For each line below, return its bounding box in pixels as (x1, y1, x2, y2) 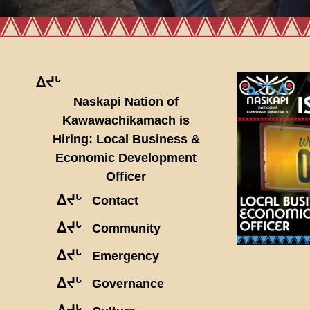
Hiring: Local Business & (52, 131, 200, 146)
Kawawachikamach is (62, 113, 190, 127)
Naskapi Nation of (73, 94, 179, 109)
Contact (92, 193, 138, 208)
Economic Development (55, 150, 197, 165)
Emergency (92, 248, 159, 263)
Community (92, 221, 161, 235)
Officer (106, 169, 146, 183)
